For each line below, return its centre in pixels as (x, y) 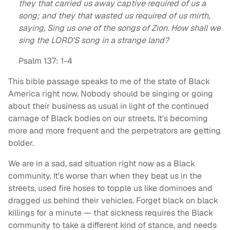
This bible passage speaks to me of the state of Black (109, 82)
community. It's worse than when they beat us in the (105, 176)
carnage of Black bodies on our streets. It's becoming (108, 119)
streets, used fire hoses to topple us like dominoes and (110, 188)
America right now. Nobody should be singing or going (111, 94)
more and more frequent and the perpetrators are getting (114, 131)
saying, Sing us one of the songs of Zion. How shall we (120, 28)
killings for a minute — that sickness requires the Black (111, 213)
